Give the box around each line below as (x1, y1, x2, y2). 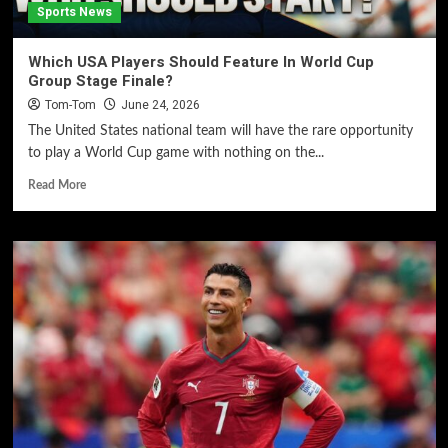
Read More (27, 179, 86, 191)
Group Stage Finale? (27, 70, 173, 92)
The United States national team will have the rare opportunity (27, 124, 413, 138)
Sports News (36, 3, 112, 21)
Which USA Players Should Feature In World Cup (27, 51, 374, 73)
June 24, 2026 (120, 96, 200, 114)
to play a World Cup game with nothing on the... (27, 146, 324, 160)
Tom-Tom (44, 96, 96, 114)
